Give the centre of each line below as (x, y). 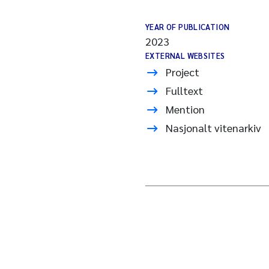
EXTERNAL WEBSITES (185, 56)
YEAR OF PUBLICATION (188, 27)
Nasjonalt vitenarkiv (213, 128)
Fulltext (184, 90)
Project (183, 72)
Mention (185, 109)
